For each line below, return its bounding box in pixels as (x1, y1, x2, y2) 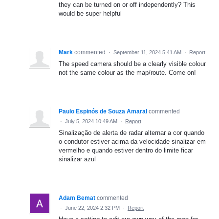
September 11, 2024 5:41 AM (113, 49, 181, 55)
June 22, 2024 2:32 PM (65, 204, 120, 211)
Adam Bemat (59, 194, 95, 201)
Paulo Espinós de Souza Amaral (59, 108, 147, 115)
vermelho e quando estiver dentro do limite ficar (59, 146, 193, 154)
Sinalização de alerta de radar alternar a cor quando (59, 129, 204, 136)
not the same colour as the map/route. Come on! (59, 68, 196, 76)
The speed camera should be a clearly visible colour (59, 60, 206, 67)
